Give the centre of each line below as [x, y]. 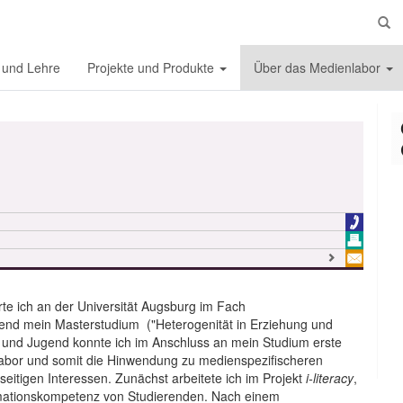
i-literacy [330, 378]
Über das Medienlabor [319, 67]
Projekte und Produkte [152, 67]
